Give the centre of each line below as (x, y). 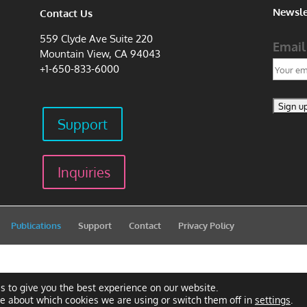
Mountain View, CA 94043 (100, 54)
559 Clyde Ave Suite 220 (97, 39)
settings (272, 300)
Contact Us (66, 14)
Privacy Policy (207, 226)
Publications (36, 226)
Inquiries (84, 172)
